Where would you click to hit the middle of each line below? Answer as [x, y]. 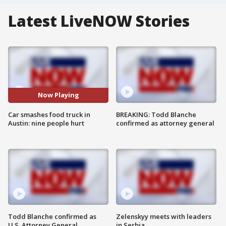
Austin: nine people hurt [46, 123]
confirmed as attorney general [165, 123]
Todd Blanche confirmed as [52, 217]
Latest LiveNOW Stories [99, 21]
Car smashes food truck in [49, 114]
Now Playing [58, 95]
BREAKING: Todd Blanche [156, 114]
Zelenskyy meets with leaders [164, 217]
